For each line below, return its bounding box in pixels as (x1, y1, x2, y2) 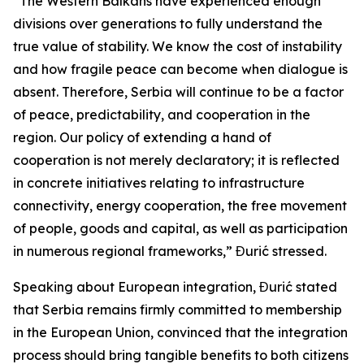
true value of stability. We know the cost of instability (13, 38, 342, 54)
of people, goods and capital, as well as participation (13, 220, 348, 236)
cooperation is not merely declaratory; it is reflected (13, 152, 340, 168)
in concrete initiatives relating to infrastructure (13, 175, 305, 191)
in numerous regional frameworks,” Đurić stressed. (13, 243, 327, 259)
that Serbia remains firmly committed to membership (13, 301, 342, 318)
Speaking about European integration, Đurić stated (13, 279, 337, 295)
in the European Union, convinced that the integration (13, 324, 348, 340)
